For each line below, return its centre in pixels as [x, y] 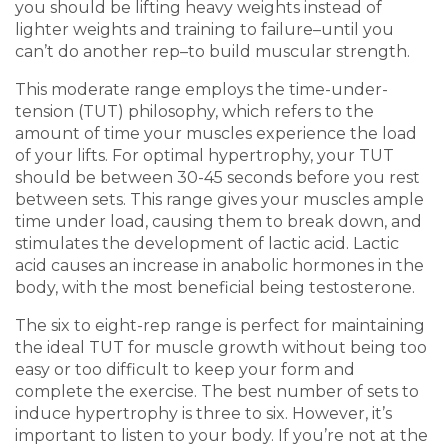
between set [65, 199]
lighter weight [72, 29]
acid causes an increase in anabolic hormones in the [219, 265]
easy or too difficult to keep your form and [185, 369]
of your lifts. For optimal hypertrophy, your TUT [204, 155]
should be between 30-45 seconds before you [202, 177]
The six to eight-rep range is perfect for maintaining [220, 325]
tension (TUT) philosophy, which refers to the [194, 111]
